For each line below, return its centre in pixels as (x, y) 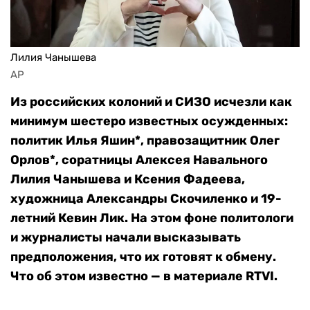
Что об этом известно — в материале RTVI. (144, 276)
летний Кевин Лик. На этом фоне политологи (152, 218)
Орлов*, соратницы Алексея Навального (139, 160)
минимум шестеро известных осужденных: (149, 121)
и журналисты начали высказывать (126, 238)
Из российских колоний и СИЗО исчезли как (151, 102)
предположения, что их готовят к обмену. (143, 257)
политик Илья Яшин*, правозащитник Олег (145, 141)
